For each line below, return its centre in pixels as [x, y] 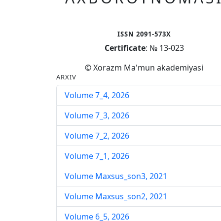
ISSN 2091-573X [144, 34]
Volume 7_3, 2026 [97, 115]
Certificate [125, 48]
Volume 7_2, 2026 [97, 135]
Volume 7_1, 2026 [97, 156]
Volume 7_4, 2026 [97, 95]
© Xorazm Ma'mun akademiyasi [144, 67]
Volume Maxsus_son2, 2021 [116, 196]
